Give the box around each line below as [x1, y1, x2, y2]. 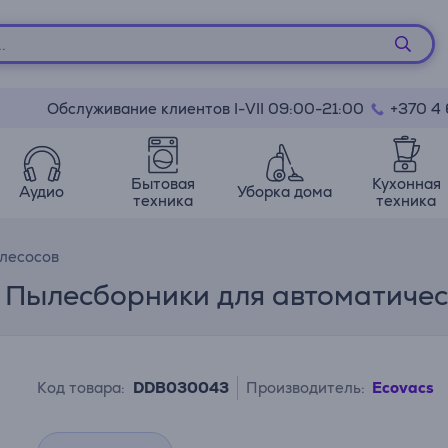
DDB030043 [133, 378, 230, 397]
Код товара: [37, 378, 126, 397]
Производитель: [246, 378, 366, 397]
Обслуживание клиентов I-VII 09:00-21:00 [47, 99, 368, 118]
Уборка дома [237, 182, 333, 201]
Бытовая [131, 173, 196, 193]
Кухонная [371, 173, 441, 193]
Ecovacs [372, 378, 435, 397]
